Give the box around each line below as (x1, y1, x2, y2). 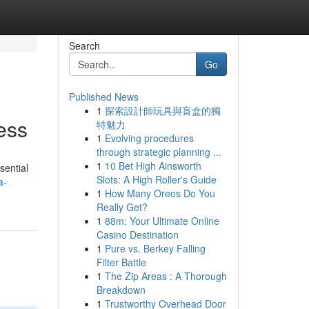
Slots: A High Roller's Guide (96, 172, 217, 186)
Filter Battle (96, 255, 146, 269)
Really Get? (96, 200, 148, 214)
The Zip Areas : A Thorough (104, 269, 227, 283)
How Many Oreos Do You (104, 186, 215, 200)
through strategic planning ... (96, 145, 221, 159)
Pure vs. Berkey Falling (104, 241, 206, 255)
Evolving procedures (104, 131, 194, 145)
